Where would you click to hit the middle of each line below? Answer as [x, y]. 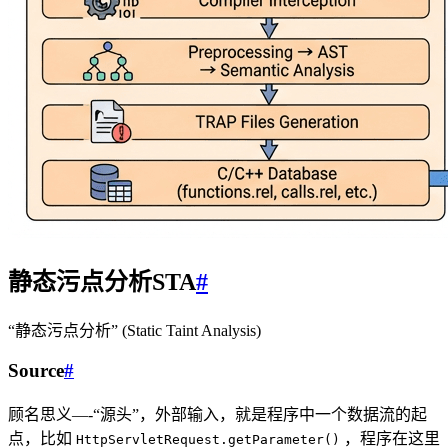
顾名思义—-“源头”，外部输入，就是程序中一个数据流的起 [217, 414]
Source [36, 370]
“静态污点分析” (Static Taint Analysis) [134, 331]
